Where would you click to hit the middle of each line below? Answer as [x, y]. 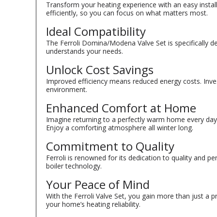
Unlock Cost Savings [100, 69]
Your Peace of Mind [98, 184]
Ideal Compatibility [96, 31]
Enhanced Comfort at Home [121, 108]
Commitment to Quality [110, 146]
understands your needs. [85, 51]
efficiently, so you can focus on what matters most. [127, 13]
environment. [67, 89]
